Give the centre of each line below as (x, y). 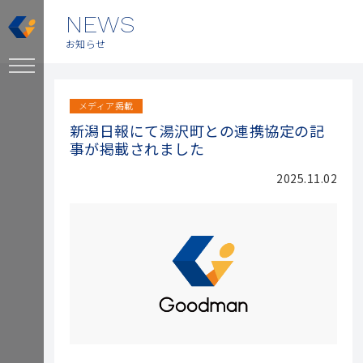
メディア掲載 (106, 105)
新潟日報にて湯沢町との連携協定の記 (197, 130)
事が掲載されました (137, 148)
